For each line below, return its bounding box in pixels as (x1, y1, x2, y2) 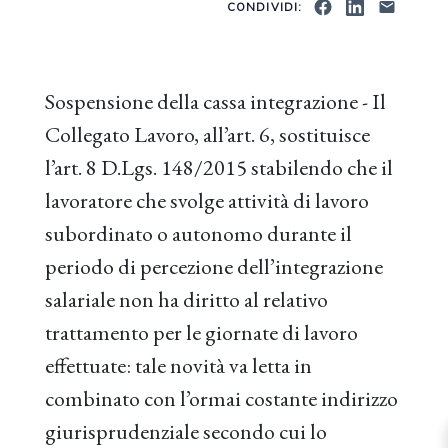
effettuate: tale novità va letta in (45, 351, 312, 380)
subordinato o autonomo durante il (45, 219, 352, 248)
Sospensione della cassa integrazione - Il (45, 87, 386, 116)
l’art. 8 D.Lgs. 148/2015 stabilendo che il (45, 153, 393, 182)
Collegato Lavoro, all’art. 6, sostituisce (45, 120, 370, 149)
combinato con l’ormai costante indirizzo (45, 384, 398, 413)
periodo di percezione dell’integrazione (45, 252, 383, 281)
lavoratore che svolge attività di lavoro (45, 186, 369, 215)
